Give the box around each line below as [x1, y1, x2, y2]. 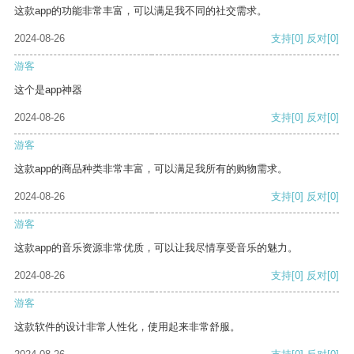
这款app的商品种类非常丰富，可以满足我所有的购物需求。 [14, 163, 288, 175]
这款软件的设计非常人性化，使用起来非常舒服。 [14, 321, 240, 333]
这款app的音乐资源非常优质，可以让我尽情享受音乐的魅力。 [14, 242, 298, 254]
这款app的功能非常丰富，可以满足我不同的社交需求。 [14, 5, 267, 17]
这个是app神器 [14, 84, 82, 96]
